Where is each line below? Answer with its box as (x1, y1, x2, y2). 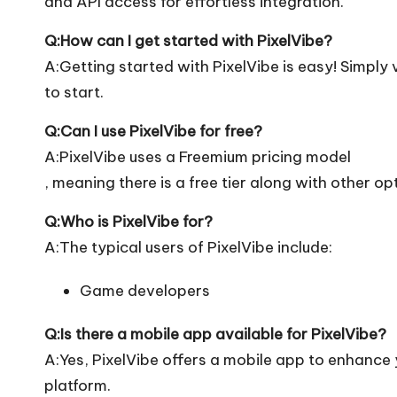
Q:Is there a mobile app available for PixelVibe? (44, 323, 386, 344)
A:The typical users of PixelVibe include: (44, 237, 332, 257)
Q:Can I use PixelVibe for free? (44, 121, 262, 141)
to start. (44, 82, 104, 102)
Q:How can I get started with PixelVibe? (44, 30, 332, 51)
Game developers (80, 280, 210, 300)
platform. (44, 375, 111, 395)
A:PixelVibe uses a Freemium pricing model (44, 146, 351, 167)
